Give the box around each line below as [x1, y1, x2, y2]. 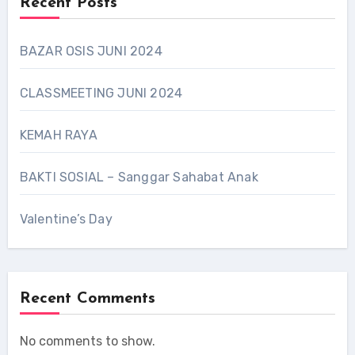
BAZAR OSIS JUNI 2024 [19, 44, 162, 59]
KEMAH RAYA [19, 128, 97, 143]
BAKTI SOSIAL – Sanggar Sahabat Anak [19, 170, 258, 185]
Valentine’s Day [19, 212, 113, 227]
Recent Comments [19, 291, 155, 307]
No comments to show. [19, 334, 155, 349]
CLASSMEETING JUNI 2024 [19, 86, 183, 101]
